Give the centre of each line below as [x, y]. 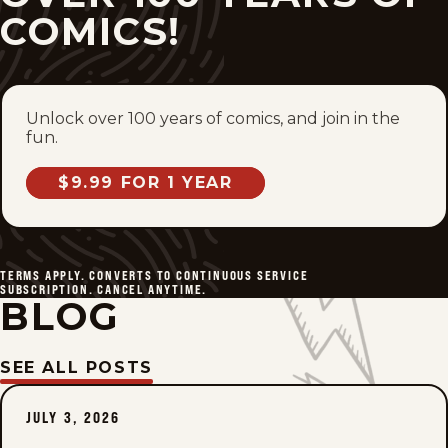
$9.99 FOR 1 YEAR [145, 182]
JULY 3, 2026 [73, 418]
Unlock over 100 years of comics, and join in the [213, 118]
